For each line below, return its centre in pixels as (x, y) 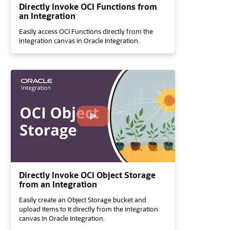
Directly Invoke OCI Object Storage (87, 175)
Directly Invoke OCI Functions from (88, 6)
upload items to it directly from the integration (89, 209)
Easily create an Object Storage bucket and (83, 199)
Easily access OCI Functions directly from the (86, 31)
